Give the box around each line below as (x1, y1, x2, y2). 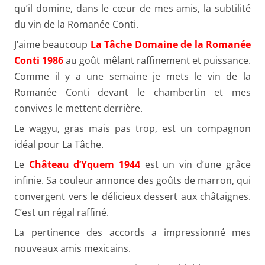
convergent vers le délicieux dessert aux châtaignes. (14, 189, 251, 203)
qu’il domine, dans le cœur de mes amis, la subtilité (14, 1, 251, 15)
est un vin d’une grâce (140, 157, 251, 171)
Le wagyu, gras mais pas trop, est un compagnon (14, 121, 251, 135)
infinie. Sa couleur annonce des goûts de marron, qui (14, 173, 251, 187)
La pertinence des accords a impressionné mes (14, 225, 251, 239)
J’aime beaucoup (14, 37, 91, 51)
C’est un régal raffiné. (14, 205, 109, 219)
